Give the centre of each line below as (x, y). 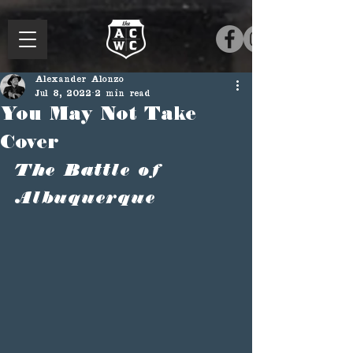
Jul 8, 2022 (63, 94)
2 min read (123, 94)
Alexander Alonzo (79, 80)
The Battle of (93, 171)
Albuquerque (85, 199)
